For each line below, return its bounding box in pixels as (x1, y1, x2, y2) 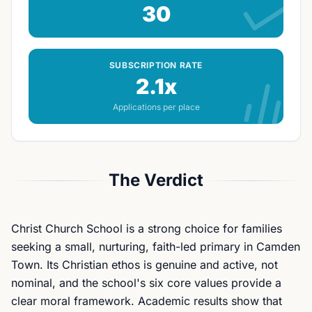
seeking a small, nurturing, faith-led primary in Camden (11, 240, 300, 253)
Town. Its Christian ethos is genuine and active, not (11, 258, 278, 272)
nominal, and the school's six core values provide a (11, 276, 281, 290)
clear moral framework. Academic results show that (11, 294, 282, 308)
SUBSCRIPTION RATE (109, 60, 203, 70)
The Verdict (109, 170, 203, 190)
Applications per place (112, 102, 200, 112)
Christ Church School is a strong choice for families (11, 221, 282, 235)
